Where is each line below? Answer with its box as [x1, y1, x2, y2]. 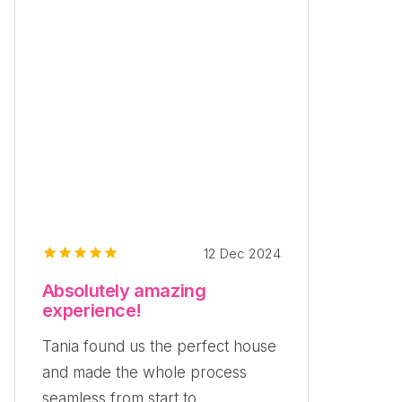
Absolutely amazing [41, 280, 206, 302]
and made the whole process [41, 363, 247, 381]
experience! [41, 300, 143, 322]
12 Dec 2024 [204, 244, 281, 262]
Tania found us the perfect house [41, 336, 276, 355]
